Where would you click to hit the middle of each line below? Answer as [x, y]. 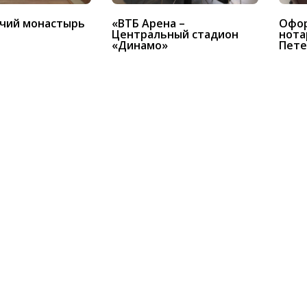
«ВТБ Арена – [148, 24]
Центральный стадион [175, 35]
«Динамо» [139, 46]
